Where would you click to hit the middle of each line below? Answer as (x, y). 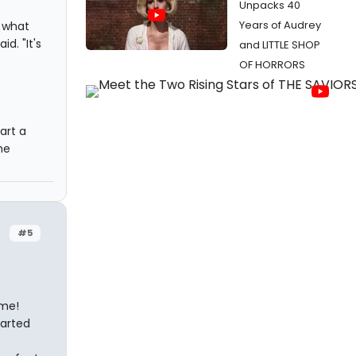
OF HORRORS (272, 65)
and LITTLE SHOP (280, 45)
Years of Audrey (280, 25)
